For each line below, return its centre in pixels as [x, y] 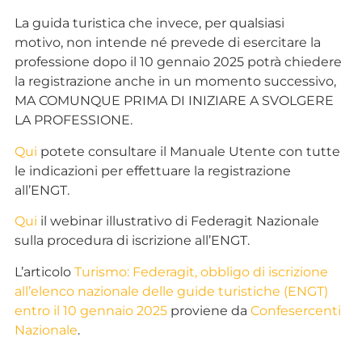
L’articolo [44, 271]
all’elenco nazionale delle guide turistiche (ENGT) [171, 291]
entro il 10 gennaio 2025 [90, 310]
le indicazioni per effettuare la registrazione [152, 170]
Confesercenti [295, 310]
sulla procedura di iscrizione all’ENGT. [132, 241]
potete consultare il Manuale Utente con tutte [188, 151]
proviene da [208, 310]
